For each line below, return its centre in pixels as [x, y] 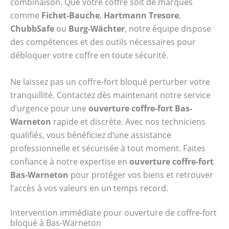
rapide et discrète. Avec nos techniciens [128, 121]
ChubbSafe [32, 29]
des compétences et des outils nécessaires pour [103, 42]
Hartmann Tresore [141, 16]
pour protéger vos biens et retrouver [141, 175]
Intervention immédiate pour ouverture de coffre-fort [113, 213]
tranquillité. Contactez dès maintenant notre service [110, 95]
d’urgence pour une [49, 108]
